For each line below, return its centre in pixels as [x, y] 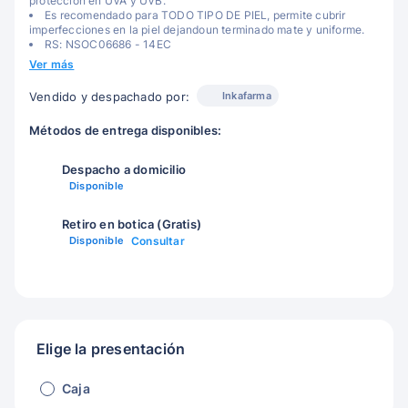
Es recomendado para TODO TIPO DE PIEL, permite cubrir [195, 15]
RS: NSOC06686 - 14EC [108, 44]
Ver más [52, 64]
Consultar [158, 241]
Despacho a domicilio [124, 169]
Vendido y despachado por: [109, 97]
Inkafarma [247, 96]
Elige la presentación [111, 349]
